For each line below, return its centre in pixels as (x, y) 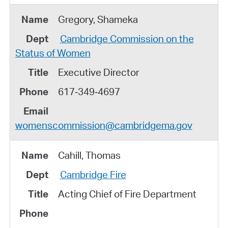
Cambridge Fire (93, 174)
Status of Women (53, 53)
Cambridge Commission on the (127, 38)
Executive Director (98, 72)
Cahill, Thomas (89, 155)
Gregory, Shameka (98, 19)
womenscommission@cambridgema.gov (104, 125)
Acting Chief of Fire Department (127, 194)
